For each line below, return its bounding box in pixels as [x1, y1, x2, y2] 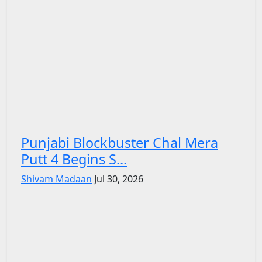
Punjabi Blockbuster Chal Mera [21, 133, 218, 152]
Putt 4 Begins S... [21, 149, 127, 168]
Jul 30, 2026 [94, 172, 143, 185]
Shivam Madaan [21, 172, 92, 185]
